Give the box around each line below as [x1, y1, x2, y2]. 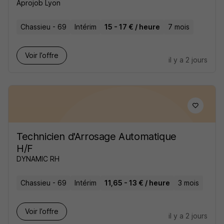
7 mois [168, 22, 189, 31]
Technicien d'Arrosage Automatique [16, 130, 176, 142]
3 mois [178, 178, 199, 187]
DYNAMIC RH [16, 154, 59, 163]
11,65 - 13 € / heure [104, 178, 170, 187]
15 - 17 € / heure [104, 22, 160, 31]
